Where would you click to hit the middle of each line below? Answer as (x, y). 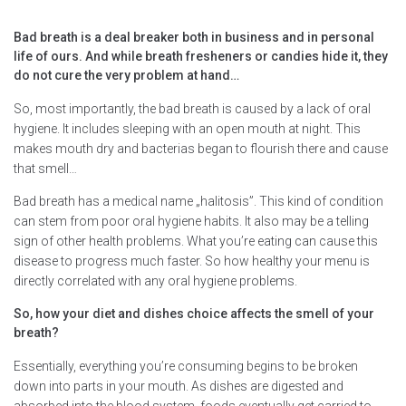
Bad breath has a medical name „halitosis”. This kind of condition (198, 201)
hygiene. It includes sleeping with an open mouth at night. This (187, 128)
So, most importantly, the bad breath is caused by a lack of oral (192, 108)
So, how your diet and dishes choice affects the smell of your (194, 313)
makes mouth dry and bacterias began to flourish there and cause (201, 148)
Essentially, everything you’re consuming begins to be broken (186, 366)
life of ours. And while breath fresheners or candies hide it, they (201, 56)
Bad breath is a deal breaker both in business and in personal (194, 37)
